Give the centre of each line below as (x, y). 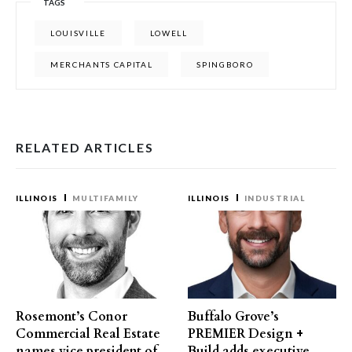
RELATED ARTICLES (85, 147)
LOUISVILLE (78, 33)
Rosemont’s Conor (71, 316)
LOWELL (169, 33)
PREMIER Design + (246, 334)
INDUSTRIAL (275, 198)
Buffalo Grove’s (233, 316)
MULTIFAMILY (105, 198)
